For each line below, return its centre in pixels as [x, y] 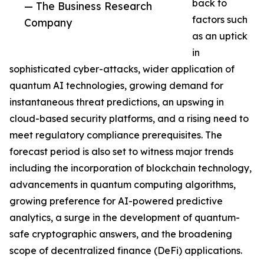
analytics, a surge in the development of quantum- [125, 218]
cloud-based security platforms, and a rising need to [129, 119]
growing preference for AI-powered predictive [116, 201]
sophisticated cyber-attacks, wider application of [122, 69]
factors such [220, 20]
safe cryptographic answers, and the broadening [121, 234]
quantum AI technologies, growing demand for [116, 86]
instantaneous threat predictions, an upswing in [117, 102]
